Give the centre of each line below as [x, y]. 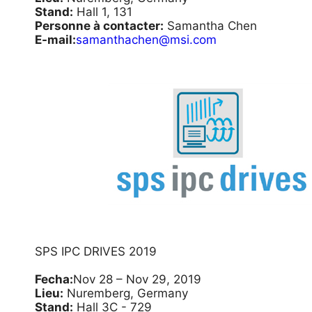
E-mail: [55, 40]
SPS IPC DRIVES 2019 [96, 251]
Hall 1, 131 [103, 12]
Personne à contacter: [99, 26]
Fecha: [54, 279]
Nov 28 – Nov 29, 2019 [137, 279]
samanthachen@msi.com [146, 40]
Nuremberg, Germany [126, 293]
